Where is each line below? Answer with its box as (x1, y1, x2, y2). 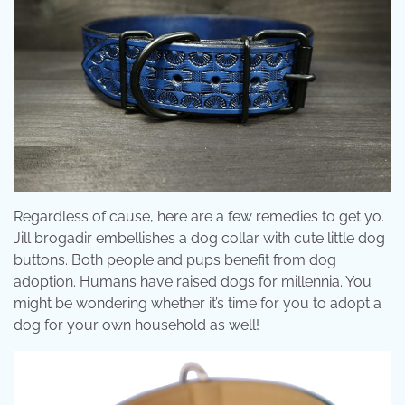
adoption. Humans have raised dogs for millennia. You (14, 272, 372, 290)
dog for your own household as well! (14, 316, 259, 334)
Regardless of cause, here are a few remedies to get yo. (14, 207, 384, 225)
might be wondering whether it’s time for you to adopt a (14, 294, 381, 312)
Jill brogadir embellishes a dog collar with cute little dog (14, 229, 385, 247)
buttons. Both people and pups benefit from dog (14, 250, 336, 268)
